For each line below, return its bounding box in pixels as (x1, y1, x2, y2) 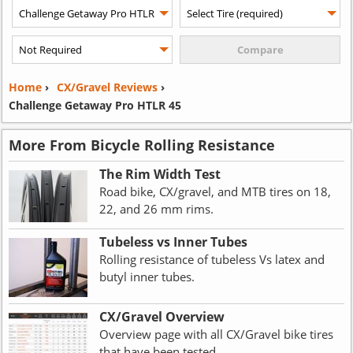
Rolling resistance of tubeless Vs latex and (98, 251, 325, 268)
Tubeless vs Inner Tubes (98, 233, 247, 251)
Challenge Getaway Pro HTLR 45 (8, 97, 181, 113)
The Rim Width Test (98, 165, 221, 183)
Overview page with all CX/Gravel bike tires (98, 326, 333, 343)
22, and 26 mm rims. (98, 200, 214, 217)
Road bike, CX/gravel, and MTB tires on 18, (98, 183, 331, 199)
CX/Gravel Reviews (56, 79, 158, 95)
